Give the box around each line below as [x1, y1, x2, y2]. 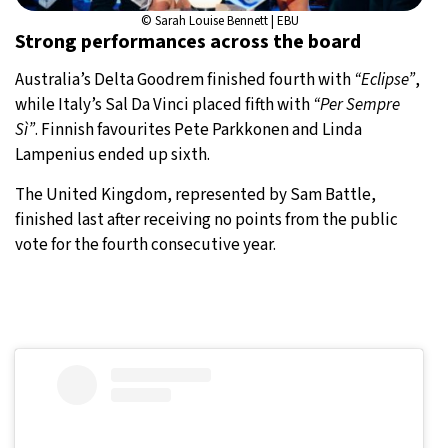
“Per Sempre [313, 92, 400, 117]
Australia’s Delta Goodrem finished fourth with [15, 67, 354, 92]
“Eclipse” [354, 67, 415, 92]
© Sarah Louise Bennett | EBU [140, 11, 299, 30]
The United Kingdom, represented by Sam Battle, [15, 182, 376, 207]
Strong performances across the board [15, 27, 361, 56]
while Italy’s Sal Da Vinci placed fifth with [15, 92, 313, 117]
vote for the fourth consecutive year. [15, 232, 276, 257]
